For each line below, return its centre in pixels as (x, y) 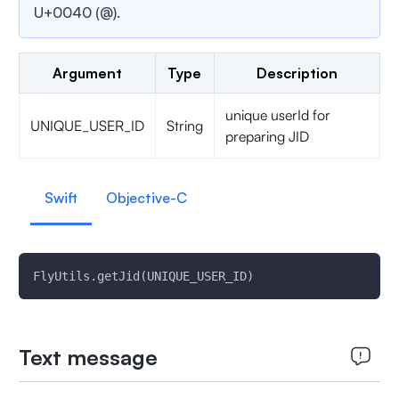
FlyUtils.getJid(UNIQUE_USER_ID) (143, 276)
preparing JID (267, 136)
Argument (87, 73)
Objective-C (146, 198)
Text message (88, 357)
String (184, 126)
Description (297, 73)
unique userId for (277, 115)
